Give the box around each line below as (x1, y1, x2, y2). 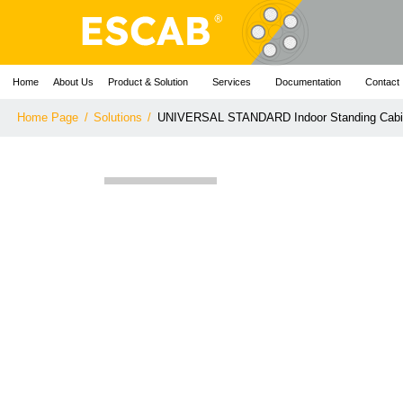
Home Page (17, 111, 79, 125)
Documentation (275, 76, 342, 87)
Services (212, 76, 252, 87)
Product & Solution (108, 76, 189, 87)
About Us (53, 76, 94, 87)
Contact (365, 76, 400, 87)
